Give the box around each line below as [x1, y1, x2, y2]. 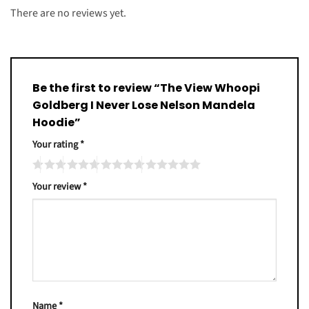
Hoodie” [32, 114, 83, 130]
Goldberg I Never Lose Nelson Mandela [32, 97, 255, 113]
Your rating [32, 137, 80, 152]
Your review [32, 179, 83, 195]
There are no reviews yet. [10, 5, 126, 21]
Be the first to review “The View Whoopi [32, 79, 260, 96]
